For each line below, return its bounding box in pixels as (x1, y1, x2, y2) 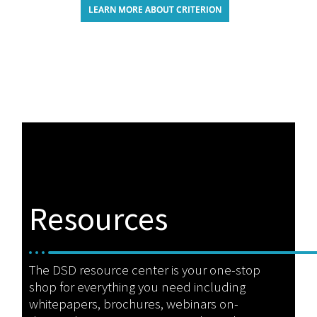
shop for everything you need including (29, 278, 246, 296)
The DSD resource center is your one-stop (29, 261, 261, 279)
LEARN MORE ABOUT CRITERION (88, 4, 221, 16)
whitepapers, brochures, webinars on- (29, 295, 239, 313)
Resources (29, 198, 168, 240)
